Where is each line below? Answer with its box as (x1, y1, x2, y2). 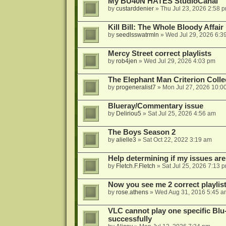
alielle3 (116, 136, 136, 144)
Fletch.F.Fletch (116, 162, 155, 170)
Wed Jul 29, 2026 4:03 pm (143, 58, 215, 65)
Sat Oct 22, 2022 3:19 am (142, 136, 212, 144)
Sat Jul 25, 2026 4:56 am (147, 110, 216, 118)
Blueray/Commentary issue (107, 102, 203, 110)
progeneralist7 (116, 84, 156, 91)
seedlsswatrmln (116, 31, 159, 39)
